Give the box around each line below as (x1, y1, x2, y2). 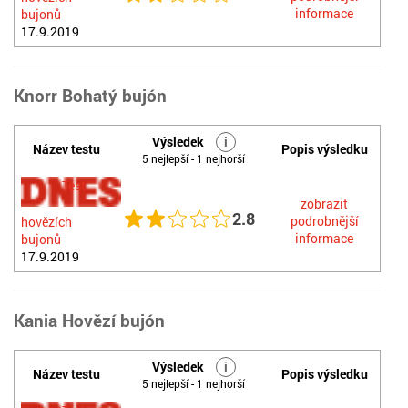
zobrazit (301, 195, 348, 212)
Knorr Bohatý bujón (14, 84, 167, 107)
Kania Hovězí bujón (14, 309, 165, 331)
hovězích (21, 213, 72, 230)
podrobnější (290, 212, 359, 229)
